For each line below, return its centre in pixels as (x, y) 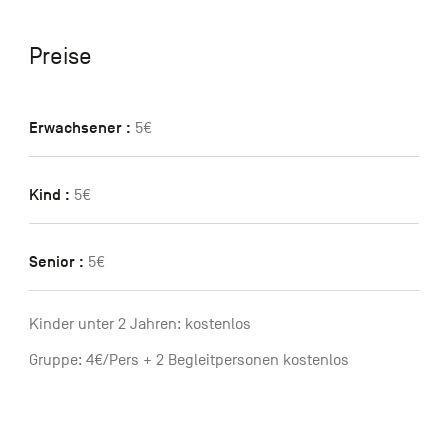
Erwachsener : (79, 128)
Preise (60, 56)
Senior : (56, 262)
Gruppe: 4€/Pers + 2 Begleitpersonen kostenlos (188, 360)
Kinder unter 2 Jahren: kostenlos (139, 324)
